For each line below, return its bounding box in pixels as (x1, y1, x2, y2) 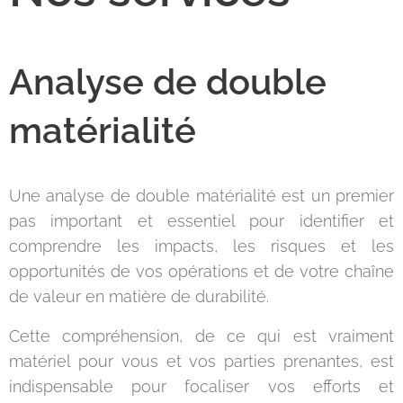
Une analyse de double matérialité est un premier (9, 186, 394, 205)
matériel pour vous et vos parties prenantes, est (9, 352, 394, 371)
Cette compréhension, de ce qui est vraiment (9, 327, 394, 345)
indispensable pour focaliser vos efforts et (9, 377, 394, 396)
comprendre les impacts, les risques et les (9, 237, 394, 255)
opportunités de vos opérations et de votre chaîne (9, 262, 394, 281)
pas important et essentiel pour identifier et (9, 211, 394, 230)
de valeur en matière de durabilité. (9, 287, 273, 306)
